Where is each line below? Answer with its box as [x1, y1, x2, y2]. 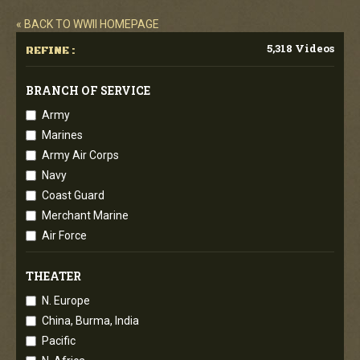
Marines [42, 129, 83, 141]
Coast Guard [42, 189, 104, 202]
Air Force [42, 229, 87, 242]
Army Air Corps [42, 149, 119, 162]
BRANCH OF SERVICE [26, 83, 150, 98]
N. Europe [42, 294, 90, 307]
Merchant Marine [42, 209, 129, 222]
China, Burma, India [42, 314, 139, 327]
